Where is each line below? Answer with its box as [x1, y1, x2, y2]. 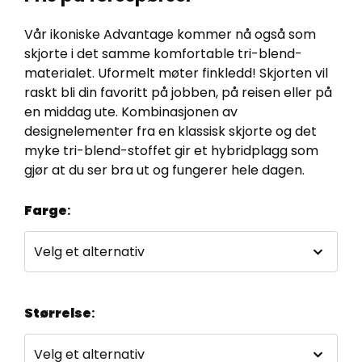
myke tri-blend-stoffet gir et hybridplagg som [24, 141, 318, 160]
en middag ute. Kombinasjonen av [24, 102, 238, 121]
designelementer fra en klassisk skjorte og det [24, 121, 317, 141]
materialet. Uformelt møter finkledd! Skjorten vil [24, 63, 328, 82]
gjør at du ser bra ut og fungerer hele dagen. [24, 160, 305, 179]
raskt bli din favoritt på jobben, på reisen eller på [24, 82, 332, 102]
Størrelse [24, 304, 91, 323]
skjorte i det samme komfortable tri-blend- [24, 44, 302, 63]
